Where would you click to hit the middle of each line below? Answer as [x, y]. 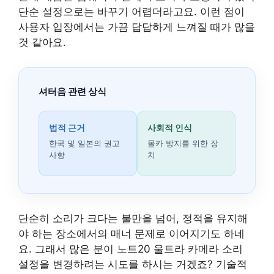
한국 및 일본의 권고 [84, 143]
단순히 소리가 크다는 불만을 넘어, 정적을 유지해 [133, 218]
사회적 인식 [170, 127]
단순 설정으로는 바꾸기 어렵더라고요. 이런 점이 [131, 11]
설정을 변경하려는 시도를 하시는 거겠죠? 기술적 [133, 264]
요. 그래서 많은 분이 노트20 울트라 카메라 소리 [131, 249]
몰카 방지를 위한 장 [183, 143]
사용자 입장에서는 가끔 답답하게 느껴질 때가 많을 [137, 27]
